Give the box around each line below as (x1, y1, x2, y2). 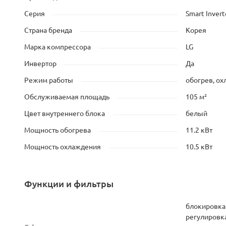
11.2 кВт (186, 126, 212, 134)
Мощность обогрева (24, 126, 91, 134)
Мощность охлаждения (24, 143, 101, 151)
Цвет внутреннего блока (24, 109, 105, 118)
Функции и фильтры (24, 179, 114, 189)
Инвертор (24, 60, 56, 68)
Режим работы (24, 76, 73, 84)
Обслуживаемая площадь (24, 93, 109, 101)
